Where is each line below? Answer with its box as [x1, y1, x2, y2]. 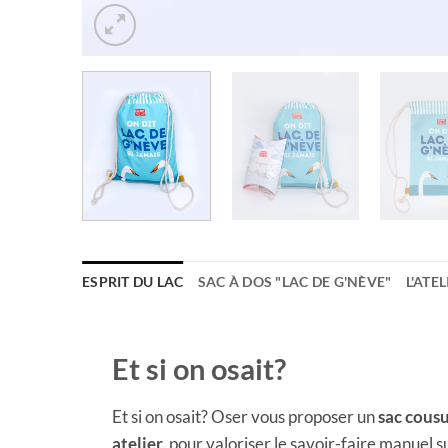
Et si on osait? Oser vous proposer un [112, 405, 378, 427]
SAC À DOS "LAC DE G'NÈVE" [197, 272, 392, 290]
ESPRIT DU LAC [82, 272, 184, 290]
